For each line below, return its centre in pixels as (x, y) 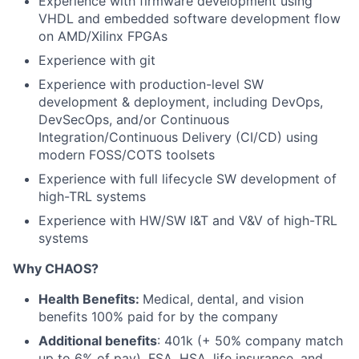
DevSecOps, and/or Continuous (134, 119)
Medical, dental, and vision (223, 299)
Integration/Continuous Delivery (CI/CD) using (178, 137)
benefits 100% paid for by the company (158, 317)
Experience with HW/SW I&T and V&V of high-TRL (188, 220)
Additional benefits (98, 341)
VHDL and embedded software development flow (190, 18)
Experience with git (97, 60)
